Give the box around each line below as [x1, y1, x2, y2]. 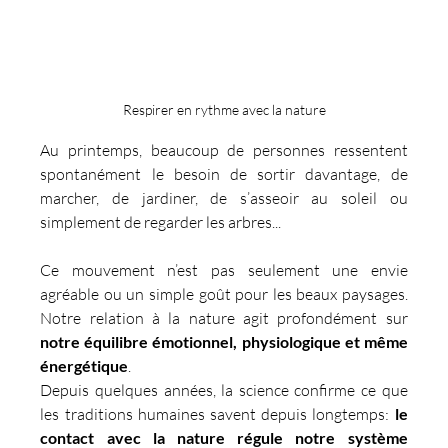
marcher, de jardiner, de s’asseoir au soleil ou [40, 187, 408, 208]
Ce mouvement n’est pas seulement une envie [40, 259, 408, 280]
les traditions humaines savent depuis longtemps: [40, 403, 395, 424]
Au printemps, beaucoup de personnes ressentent [40, 139, 408, 160]
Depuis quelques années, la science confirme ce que [40, 379, 408, 400]
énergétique [40, 355, 129, 375]
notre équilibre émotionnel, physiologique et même [40, 331, 408, 351]
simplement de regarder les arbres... [40, 211, 282, 232]
